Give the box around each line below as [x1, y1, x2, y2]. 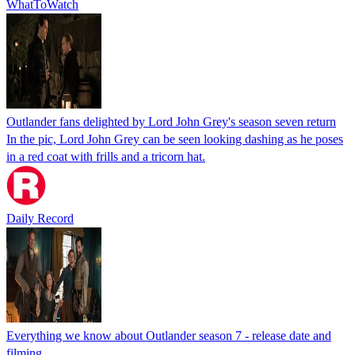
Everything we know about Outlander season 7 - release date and [6, 328, 331, 342]
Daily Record [6, 211, 74, 225]
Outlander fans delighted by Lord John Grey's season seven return [6, 114, 336, 128]
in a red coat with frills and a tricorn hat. [6, 149, 205, 163]
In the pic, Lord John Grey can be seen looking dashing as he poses [6, 132, 343, 146]
